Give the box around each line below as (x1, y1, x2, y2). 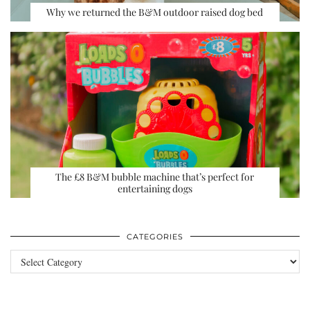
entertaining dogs (117, 181, 192, 195)
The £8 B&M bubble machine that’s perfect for (55, 170, 255, 183)
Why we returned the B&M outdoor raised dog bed (46, 5, 264, 19)
